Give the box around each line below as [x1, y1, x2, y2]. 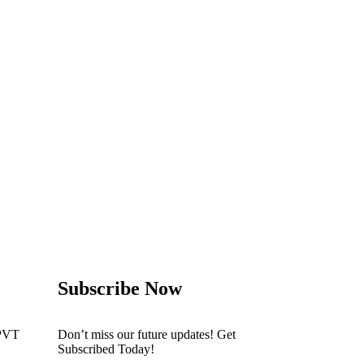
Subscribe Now [58, 278, 182, 300]
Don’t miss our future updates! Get [58, 327, 236, 342]
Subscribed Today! [58, 342, 154, 357]
